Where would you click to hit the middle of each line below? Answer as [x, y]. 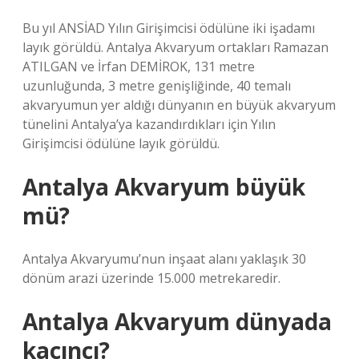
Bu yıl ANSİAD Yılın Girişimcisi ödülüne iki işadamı [169, 28]
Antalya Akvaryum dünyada [177, 321]
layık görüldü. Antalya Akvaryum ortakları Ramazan [175, 47]
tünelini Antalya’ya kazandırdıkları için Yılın [149, 124]
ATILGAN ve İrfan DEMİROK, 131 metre [139, 67]
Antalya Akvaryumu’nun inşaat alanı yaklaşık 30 [164, 259]
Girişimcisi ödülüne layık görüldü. [121, 143]
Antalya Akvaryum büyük [164, 187]
